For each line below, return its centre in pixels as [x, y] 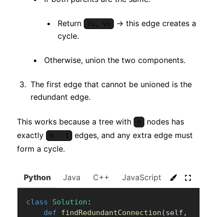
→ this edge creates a [155, 23]
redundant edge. [61, 97]
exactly [31, 135]
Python [37, 178]
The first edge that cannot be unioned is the [111, 85]
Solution [70, 202]
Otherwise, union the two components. [115, 60]
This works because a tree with [75, 122]
